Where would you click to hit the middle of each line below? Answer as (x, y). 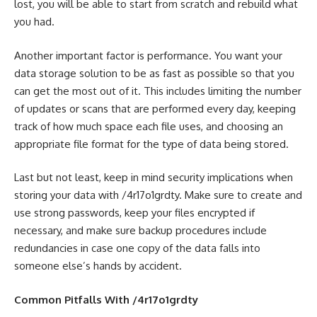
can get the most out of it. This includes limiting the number (158, 91)
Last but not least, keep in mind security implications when (154, 178)
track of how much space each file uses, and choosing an (149, 126)
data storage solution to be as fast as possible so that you (154, 73)
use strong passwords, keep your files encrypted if (134, 213)
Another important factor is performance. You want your (148, 55)
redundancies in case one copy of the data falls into (137, 248)
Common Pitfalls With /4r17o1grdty (106, 299)
